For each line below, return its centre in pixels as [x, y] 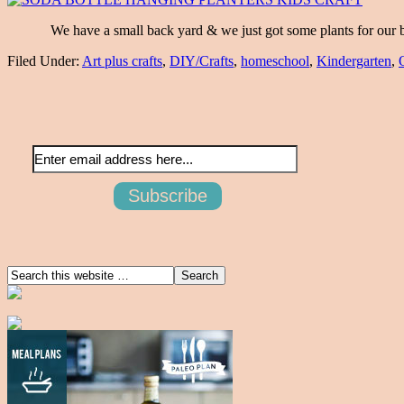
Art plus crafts [122, 60]
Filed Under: [45, 60]
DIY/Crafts [202, 60]
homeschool [275, 60]
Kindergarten [354, 60]
